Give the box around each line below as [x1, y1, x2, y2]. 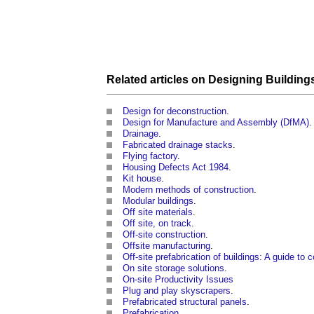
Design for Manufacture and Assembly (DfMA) [123, 116, 309, 128]
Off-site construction [123, 228, 205, 240]
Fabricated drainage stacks [123, 139, 233, 150]
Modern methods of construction [123, 184, 254, 195]
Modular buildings [123, 195, 193, 206]
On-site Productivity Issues [123, 273, 233, 285]
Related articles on [107, 73, 208, 86]
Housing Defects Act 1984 [123, 161, 228, 172]
